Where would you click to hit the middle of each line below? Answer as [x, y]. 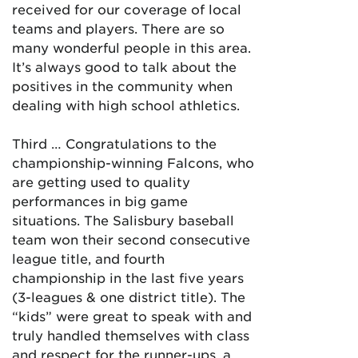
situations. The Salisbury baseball [123, 219]
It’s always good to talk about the [124, 66]
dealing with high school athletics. [126, 104]
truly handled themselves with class [131, 334]
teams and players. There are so [118, 28]
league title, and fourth [88, 258]
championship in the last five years [128, 277]
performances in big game [100, 200]
